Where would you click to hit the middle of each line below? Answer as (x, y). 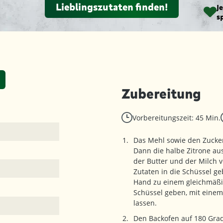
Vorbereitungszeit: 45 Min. (176, 118)
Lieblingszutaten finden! (111, 7)
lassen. (146, 203)
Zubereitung (161, 94)
